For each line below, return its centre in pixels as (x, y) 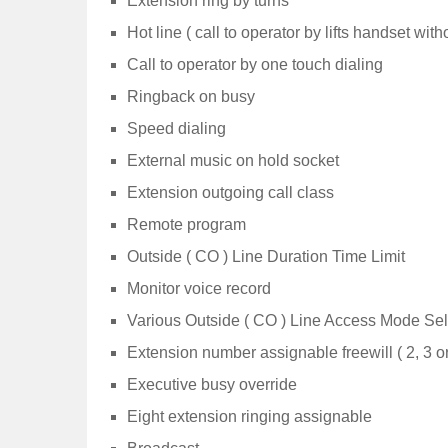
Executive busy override (212, 384)
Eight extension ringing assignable (249, 416)
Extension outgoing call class (230, 192)
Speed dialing (176, 128)
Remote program (186, 224)
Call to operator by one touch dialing (255, 64)
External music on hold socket (233, 160)
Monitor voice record (199, 288)
